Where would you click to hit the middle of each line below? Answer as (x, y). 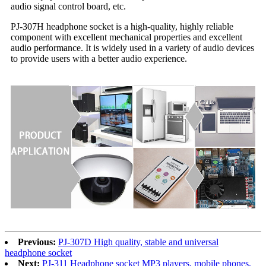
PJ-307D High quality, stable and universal (138, 242)
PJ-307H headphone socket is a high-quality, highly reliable (122, 27)
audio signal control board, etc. (68, 7)
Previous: (37, 242)
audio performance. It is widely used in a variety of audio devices (132, 48)
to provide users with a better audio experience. (99, 59)
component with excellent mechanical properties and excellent (126, 37)
